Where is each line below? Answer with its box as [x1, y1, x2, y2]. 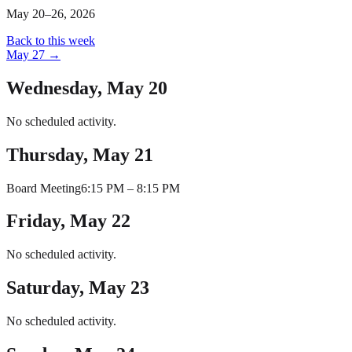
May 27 [6, 47, 45, 61]
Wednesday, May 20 [6, 77, 167, 98]
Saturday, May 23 [6, 277, 149, 299]
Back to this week [6, 33, 95, 47]
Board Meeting [6, 181, 81, 195]
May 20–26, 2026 [6, 6, 95, 20]
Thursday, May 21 [6, 144, 153, 165]
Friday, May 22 [6, 211, 130, 232]
